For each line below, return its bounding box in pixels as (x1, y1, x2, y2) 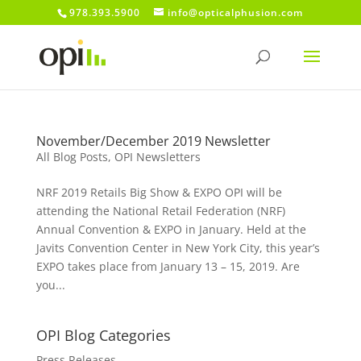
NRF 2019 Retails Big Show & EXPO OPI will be (35, 185, 282, 200)
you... (35, 277, 65, 293)
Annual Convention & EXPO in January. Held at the (35, 222, 306, 237)
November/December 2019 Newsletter (35, 132, 271, 150)
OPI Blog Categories (35, 326, 171, 345)
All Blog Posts (35, 149, 108, 164)
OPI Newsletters (114, 149, 201, 164)
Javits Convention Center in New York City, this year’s (35, 240, 320, 255)
